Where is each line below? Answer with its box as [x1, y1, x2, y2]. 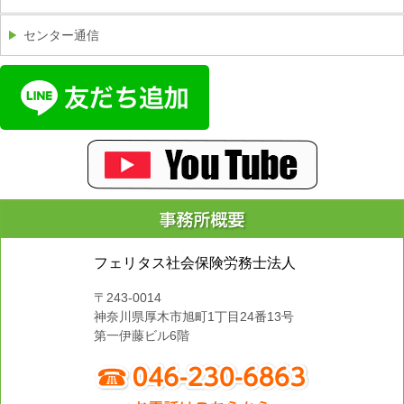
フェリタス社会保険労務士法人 [94, 255, 296, 271]
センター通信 [23, 28, 99, 43]
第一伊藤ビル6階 [94, 328, 189, 344]
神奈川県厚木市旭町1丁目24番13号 [94, 309, 294, 325]
